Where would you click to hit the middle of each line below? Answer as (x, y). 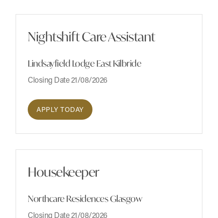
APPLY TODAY (60, 109)
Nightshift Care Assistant (91, 37)
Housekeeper (64, 172)
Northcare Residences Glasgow (85, 199)
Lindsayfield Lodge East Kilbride (84, 64)
